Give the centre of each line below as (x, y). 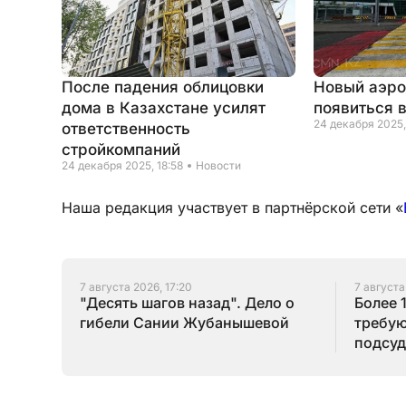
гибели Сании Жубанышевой (184, 323)
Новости (218, 166)
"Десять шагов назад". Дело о (187, 303)
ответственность (126, 129)
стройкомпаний (121, 150)
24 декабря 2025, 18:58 (122, 166)
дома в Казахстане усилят (164, 108)
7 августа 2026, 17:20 (136, 287)
